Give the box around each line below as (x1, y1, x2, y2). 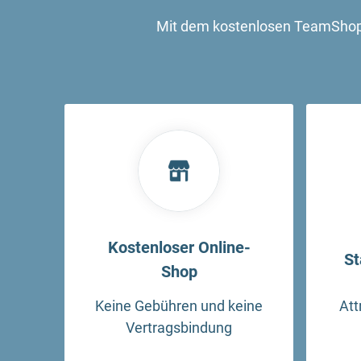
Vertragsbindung (126, 318, 232, 336)
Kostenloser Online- (107, 238, 251, 258)
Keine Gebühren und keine (95, 297, 263, 314)
